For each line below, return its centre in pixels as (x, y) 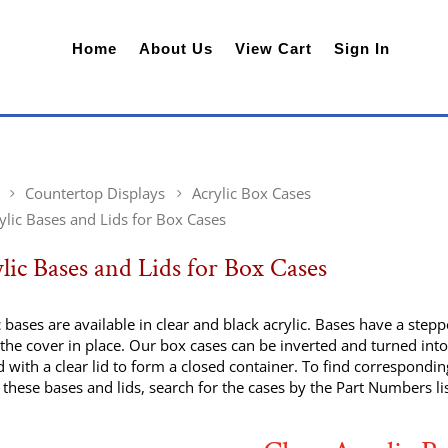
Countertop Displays (95, 192)
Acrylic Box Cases (252, 192)
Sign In (362, 48)
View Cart (274, 48)
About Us (176, 48)
